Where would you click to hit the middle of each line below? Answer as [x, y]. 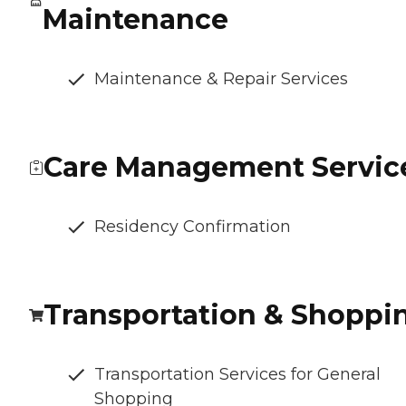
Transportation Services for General [237, 375]
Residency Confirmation [193, 227]
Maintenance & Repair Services [221, 79]
